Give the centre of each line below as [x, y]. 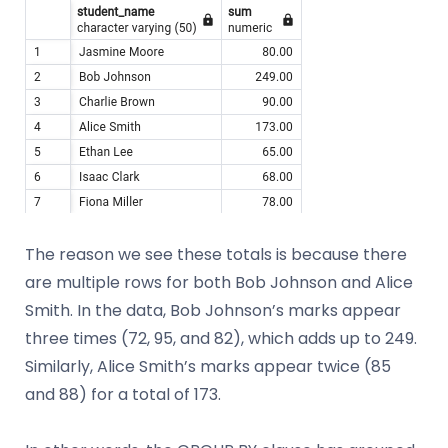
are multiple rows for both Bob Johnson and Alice [219, 283]
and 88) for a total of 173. [123, 395]
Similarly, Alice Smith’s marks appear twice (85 [208, 367]
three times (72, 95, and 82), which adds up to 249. [221, 339]
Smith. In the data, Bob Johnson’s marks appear [213, 311]
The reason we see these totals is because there [216, 255]
